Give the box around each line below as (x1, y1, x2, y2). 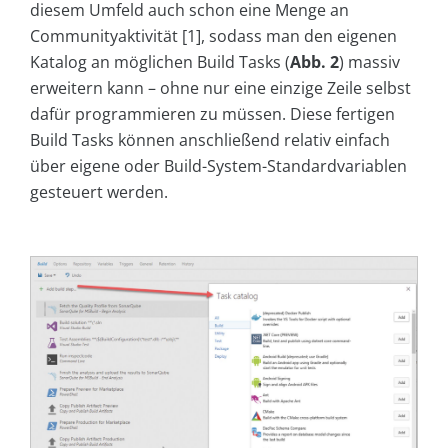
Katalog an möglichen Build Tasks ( (30, 50, 290, 73)
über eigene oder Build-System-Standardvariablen (30, 154, 407, 177)
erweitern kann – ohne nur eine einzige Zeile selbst (30, 76, 411, 99)
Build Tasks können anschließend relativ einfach (30, 128, 390, 151)
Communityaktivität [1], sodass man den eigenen (30, 24, 397, 47)
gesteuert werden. (30, 180, 168, 203)
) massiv (339, 50, 400, 73)
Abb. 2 (290, 50, 339, 73)
